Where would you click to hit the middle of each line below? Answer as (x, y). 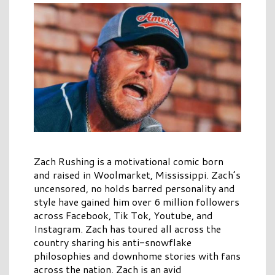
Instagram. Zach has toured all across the (127, 228)
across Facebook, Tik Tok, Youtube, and (123, 215)
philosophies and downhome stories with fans (137, 255)
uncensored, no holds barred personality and (134, 188)
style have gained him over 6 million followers (137, 201)
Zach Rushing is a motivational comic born (129, 161)
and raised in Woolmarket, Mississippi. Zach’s (137, 174)
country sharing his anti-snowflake (113, 242)
